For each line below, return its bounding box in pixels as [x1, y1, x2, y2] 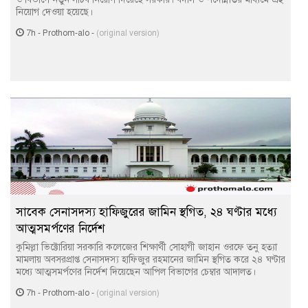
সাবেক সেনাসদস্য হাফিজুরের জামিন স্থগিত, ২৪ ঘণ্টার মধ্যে [16, 205, 277, 219]
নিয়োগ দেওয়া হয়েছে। [16, 6, 93, 18]
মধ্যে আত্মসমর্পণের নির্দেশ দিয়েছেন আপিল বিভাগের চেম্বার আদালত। [16, 266, 256, 278]
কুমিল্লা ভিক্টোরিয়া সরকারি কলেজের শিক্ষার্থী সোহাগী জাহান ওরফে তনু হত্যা [16, 241, 277, 253]
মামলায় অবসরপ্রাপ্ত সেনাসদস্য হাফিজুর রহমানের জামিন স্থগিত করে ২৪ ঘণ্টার [16, 254, 285, 265]
